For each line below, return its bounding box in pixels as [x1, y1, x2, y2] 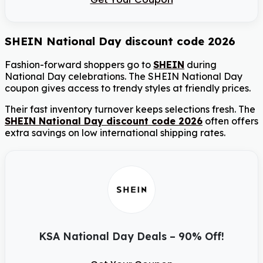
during [184, 59, 217, 71]
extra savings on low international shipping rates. [5, 127, 225, 139]
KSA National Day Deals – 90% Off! [39, 230, 224, 243]
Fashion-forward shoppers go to [5, 59, 153, 71]
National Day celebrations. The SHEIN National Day [5, 70, 242, 83]
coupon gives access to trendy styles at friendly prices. [5, 82, 251, 95]
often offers [203, 115, 258, 127]
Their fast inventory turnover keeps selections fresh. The [5, 103, 255, 116]
